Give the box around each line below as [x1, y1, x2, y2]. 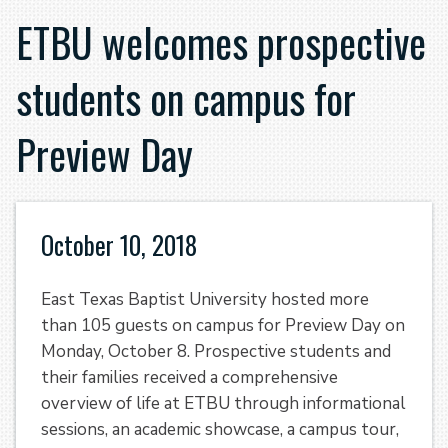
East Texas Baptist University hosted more [41, 287, 369, 311]
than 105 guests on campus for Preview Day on [41, 313, 405, 337]
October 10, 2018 [41, 225, 197, 263]
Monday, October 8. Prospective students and [41, 339, 391, 363]
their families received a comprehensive [41, 365, 338, 389]
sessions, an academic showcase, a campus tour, [41, 417, 399, 441]
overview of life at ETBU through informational [41, 391, 406, 415]
